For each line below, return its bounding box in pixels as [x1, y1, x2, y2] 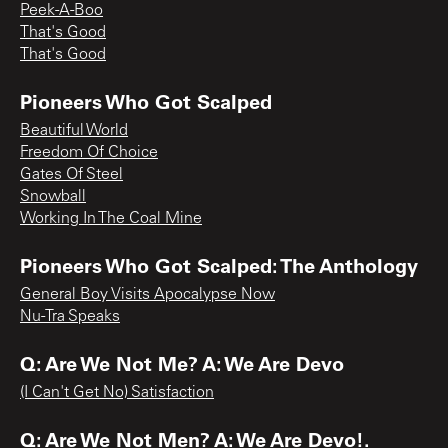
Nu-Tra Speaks [20, 308, 120, 325]
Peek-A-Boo [20, 2, 103, 19]
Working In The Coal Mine [20, 210, 202, 227]
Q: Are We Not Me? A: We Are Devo [20, 349, 344, 376]
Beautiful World [20, 122, 128, 139]
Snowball [20, 188, 86, 205]
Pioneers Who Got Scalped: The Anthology [20, 251, 418, 278]
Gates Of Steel [20, 166, 123, 183]
